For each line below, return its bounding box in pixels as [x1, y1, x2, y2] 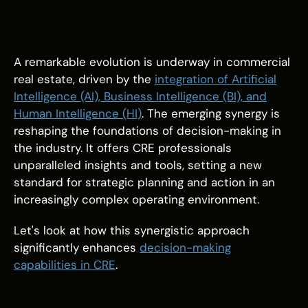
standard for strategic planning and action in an [14, 175, 275, 190]
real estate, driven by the [14, 71, 155, 87]
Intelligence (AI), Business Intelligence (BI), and [14, 89, 267, 104]
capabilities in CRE [14, 257, 115, 273]
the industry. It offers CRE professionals [14, 140, 232, 155]
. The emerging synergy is [142, 106, 280, 121]
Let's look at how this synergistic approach [14, 223, 250, 239]
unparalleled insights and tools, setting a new [14, 157, 262, 173]
